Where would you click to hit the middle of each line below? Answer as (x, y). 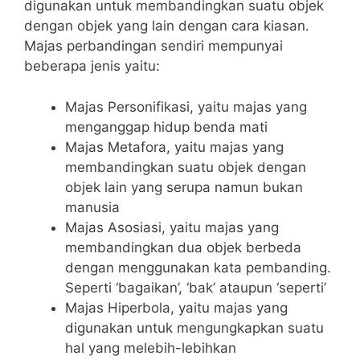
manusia (92, 207)
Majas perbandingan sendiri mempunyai (153, 46)
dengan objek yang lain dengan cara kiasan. (167, 26)
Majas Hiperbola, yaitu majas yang (176, 307)
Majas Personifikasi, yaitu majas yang (186, 106)
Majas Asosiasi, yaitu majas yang (172, 227)
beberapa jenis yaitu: (92, 66)
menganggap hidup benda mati (166, 127)
